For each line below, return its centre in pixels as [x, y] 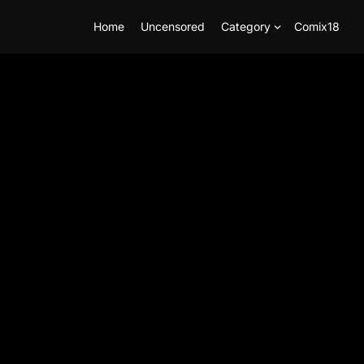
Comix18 [317, 26]
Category [246, 26]
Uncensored [173, 26]
